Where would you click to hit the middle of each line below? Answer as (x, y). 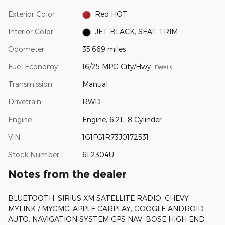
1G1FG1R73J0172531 (115, 137)
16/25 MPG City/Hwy (116, 67)
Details (163, 67)
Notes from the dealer (67, 174)
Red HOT (111, 14)
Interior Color (31, 32)
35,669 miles (104, 49)
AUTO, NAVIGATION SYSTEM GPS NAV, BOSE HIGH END (106, 219)
